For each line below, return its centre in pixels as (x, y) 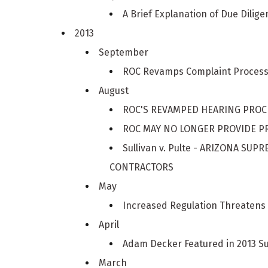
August (114, 90)
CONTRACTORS (142, 167)
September (124, 52)
